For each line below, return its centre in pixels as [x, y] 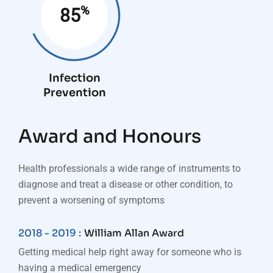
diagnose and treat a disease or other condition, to [126, 184]
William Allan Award [134, 233]
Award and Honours [110, 136]
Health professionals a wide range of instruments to [129, 168]
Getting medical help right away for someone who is [130, 252]
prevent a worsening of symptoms [91, 200]
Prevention [74, 93]
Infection [74, 78]
